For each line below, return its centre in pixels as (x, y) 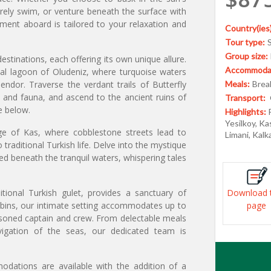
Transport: (246, 98)
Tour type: (245, 42)
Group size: (247, 56)
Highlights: (246, 112)
